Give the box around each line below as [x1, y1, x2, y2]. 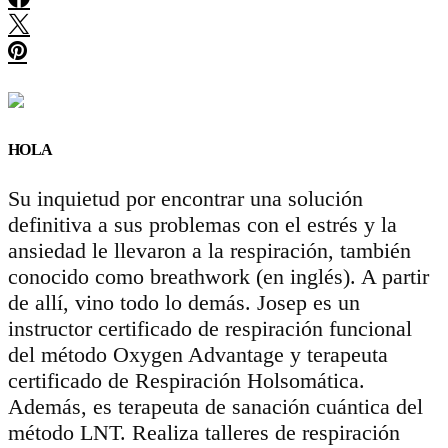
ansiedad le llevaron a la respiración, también [8, 237, 411, 263]
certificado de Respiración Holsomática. [8, 367, 365, 393]
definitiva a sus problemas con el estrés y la [8, 211, 397, 237]
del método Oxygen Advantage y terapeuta [8, 341, 388, 367]
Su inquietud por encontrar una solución [8, 185, 363, 211]
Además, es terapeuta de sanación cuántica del [8, 393, 423, 419]
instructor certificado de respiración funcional [8, 315, 412, 341]
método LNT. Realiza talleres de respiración [8, 419, 400, 445]
